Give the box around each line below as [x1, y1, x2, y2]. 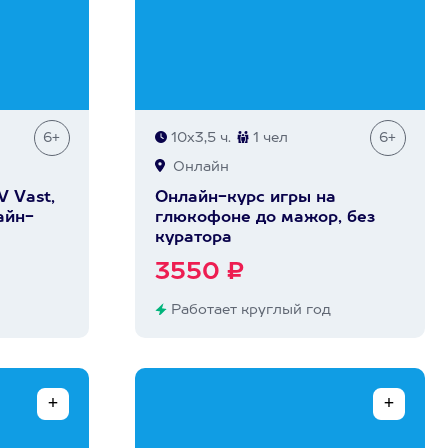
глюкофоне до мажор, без [154, 210, 375, 226]
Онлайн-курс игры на [154, 190, 336, 206]
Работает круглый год [166, 303, 331, 317]
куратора [154, 230, 232, 246]
